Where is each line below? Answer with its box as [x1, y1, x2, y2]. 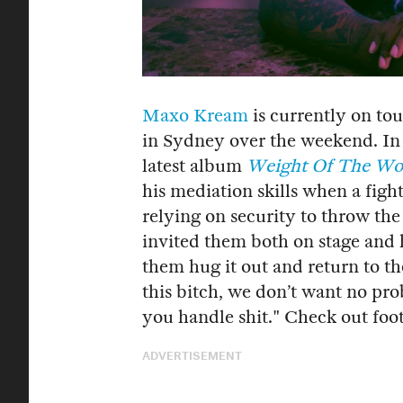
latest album [142, 155, 246, 176]
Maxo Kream [142, 104, 248, 126]
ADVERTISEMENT [142, 344, 242, 363]
